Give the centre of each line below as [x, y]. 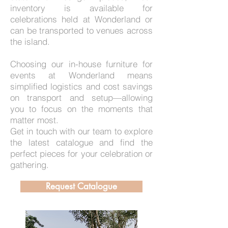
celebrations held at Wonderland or [81, 19]
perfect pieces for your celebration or [81, 153]
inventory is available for [81, 8]
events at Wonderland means [81, 75]
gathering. [30, 165]
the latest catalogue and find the [81, 142]
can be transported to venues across [81, 30]
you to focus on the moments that [81, 109]
